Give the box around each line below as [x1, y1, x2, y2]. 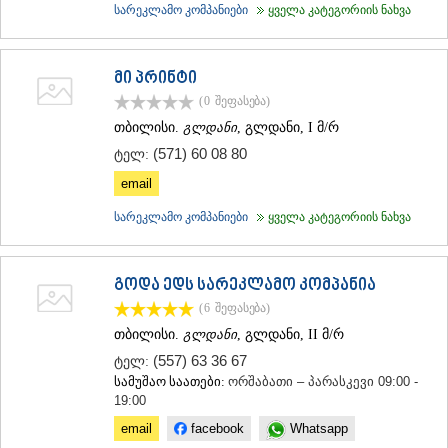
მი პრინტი [114, 69, 197, 90]
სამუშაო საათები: [114, 374, 228, 390]
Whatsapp [286, 421, 348, 437]
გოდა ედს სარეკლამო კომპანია [114, 276, 376, 297]
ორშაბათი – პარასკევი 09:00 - [228, 374, 418, 390]
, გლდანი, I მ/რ [237, 120, 339, 136]
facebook [187, 421, 244, 437]
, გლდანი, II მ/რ [237, 327, 344, 343]
